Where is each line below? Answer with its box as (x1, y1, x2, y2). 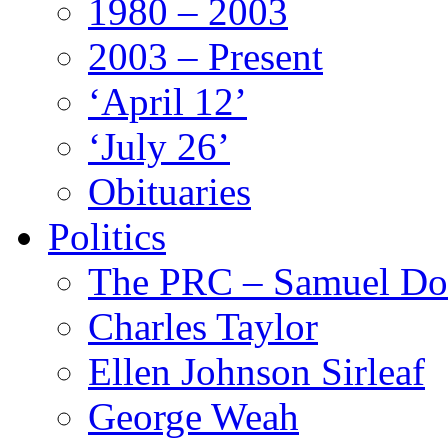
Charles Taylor (88, 305, 318, 348)
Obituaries (88, 170, 251, 213)
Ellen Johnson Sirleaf (88, 350, 425, 393)
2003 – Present (88, 35, 323, 78)
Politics (48, 215, 166, 258)
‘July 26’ (88, 125, 230, 168)
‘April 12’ (88, 80, 247, 123)
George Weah (88, 395, 299, 438)
